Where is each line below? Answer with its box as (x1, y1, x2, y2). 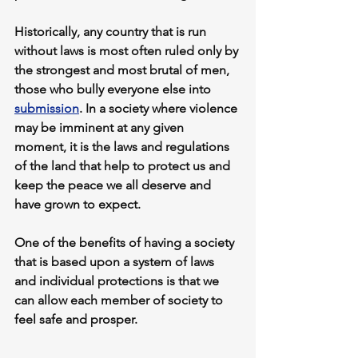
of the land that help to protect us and (14, 158, 233, 174)
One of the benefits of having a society (14, 235, 237, 251)
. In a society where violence (79, 101, 241, 117)
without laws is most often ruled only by (14, 43, 241, 59)
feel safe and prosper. (14, 312, 137, 328)
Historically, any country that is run (14, 24, 209, 40)
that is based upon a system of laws (14, 254, 217, 270)
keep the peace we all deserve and (14, 177, 214, 193)
